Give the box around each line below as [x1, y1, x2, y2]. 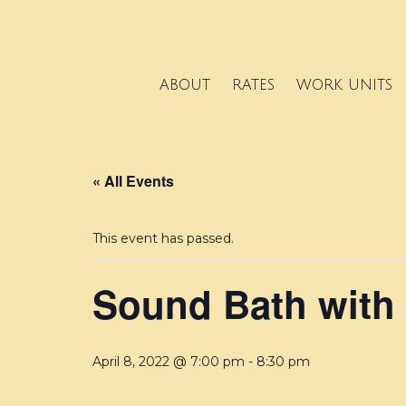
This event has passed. [92, 230, 234, 247]
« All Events [92, 170, 174, 192]
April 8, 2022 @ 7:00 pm [92, 353, 245, 371]
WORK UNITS [295, 76, 392, 93]
